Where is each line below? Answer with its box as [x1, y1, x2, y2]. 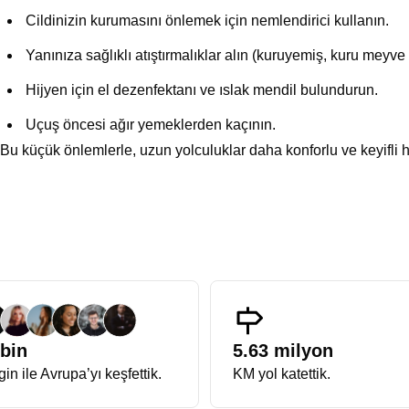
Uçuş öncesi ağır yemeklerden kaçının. [26, 117, 276, 132]
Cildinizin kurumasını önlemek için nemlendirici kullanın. [26, 13, 389, 28]
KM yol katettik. [233, 366, 330, 382]
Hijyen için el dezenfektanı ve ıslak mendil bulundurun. [26, 82, 378, 98]
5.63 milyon [233, 341, 333, 361]
